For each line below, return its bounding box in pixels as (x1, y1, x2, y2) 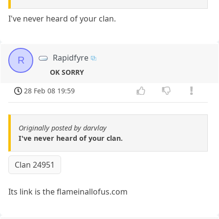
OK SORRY (50, 67, 85, 77)
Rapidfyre (53, 52, 89, 63)
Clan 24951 (15, 159, 55, 171)
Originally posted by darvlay (19, 123, 107, 133)
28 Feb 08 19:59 (24, 86, 75, 95)
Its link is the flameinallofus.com (8, 186, 128, 197)
